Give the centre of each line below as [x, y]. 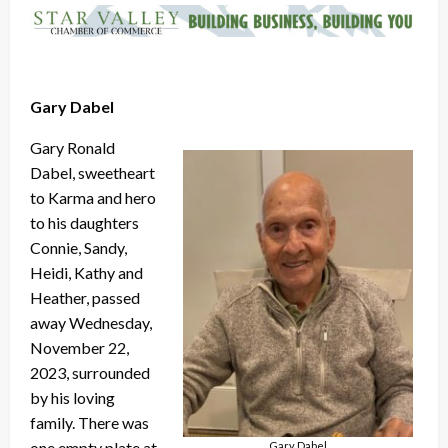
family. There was [89, 423]
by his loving [72, 398]
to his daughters [84, 223]
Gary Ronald [72, 148]
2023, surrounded [90, 373]
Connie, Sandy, [78, 248]
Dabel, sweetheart [92, 173]
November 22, [79, 348]
